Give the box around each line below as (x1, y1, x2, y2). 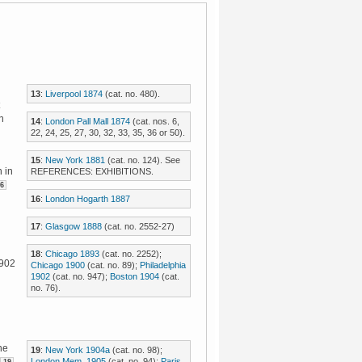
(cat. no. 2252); (99, 249, 162, 259)
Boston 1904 (109, 271, 159, 281)
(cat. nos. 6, (129, 116, 179, 126)
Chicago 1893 (44, 249, 99, 259)
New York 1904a (44, 345, 110, 355)
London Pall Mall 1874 (44, 116, 130, 126)
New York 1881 (44, 155, 105, 165)
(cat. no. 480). (102, 89, 160, 99)
